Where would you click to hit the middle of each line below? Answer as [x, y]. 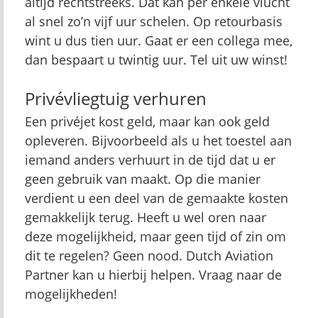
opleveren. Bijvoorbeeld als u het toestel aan [158, 141]
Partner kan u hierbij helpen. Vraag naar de [153, 275]
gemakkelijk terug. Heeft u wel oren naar [146, 217]
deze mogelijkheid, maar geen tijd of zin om [155, 236]
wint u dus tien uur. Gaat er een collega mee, [159, 40]
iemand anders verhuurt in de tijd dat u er [150, 160]
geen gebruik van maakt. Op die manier [143, 179]
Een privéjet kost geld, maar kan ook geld [147, 121]
